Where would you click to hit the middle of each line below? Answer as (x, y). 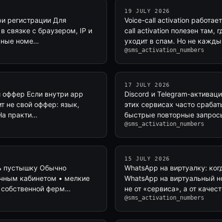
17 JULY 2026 (147, 85)
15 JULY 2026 (147, 159)
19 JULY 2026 (147, 11)
